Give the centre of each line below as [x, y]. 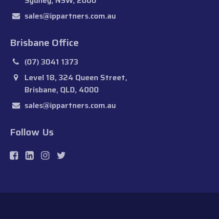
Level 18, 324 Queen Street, [76, 78]
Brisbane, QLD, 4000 [62, 90]
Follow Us [32, 132]
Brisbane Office [44, 43]
